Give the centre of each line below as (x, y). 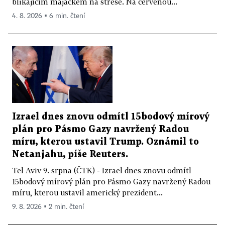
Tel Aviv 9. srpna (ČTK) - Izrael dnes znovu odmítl (102, 170)
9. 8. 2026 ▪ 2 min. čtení (48, 207)
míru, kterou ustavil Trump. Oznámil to (105, 142)
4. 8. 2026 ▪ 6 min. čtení (48, 16)
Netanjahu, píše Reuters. (70, 154)
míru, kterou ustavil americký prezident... (87, 192)
